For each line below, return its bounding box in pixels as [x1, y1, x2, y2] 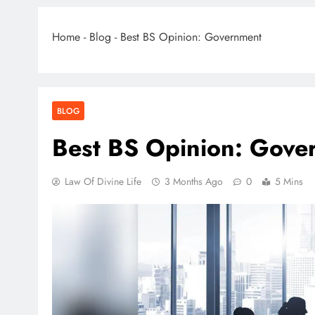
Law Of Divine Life [65, 174, 141, 188]
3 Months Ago [165, 174, 223, 188]
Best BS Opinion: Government [120, 29, 262, 45]
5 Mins [275, 174, 303, 188]
